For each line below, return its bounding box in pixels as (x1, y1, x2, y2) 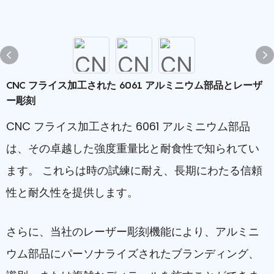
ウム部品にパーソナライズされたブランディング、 (6, 246, 259, 261)
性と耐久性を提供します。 (6, 185, 138, 200)
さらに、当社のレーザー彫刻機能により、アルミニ (6, 224, 259, 239)
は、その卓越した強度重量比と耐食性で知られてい (6, 141, 259, 156)
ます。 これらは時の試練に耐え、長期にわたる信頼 (6, 163, 262, 178)
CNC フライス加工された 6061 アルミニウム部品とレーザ (6, 79, 262, 91)
